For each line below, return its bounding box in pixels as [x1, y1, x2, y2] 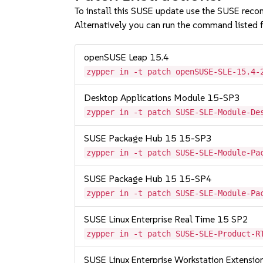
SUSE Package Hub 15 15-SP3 [84, 133, 213, 144]
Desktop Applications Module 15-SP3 [84, 92, 241, 103]
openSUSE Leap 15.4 [84, 52, 170, 63]
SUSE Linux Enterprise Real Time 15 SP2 [84, 214, 249, 225]
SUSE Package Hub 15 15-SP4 [84, 173, 213, 184]
